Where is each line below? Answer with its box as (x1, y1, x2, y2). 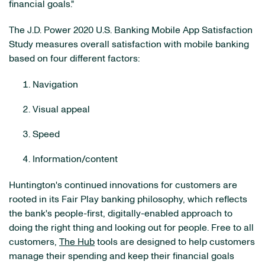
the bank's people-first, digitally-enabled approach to (9, 209, 232, 218)
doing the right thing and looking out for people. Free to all (9, 223, 254, 232)
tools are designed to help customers (95, 237, 255, 247)
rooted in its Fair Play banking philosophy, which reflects (9, 195, 247, 204)
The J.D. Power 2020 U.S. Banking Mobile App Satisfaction (9, 25, 253, 35)
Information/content (33, 154, 118, 164)
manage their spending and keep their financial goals (9, 251, 234, 261)
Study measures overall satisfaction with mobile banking (9, 40, 249, 49)
